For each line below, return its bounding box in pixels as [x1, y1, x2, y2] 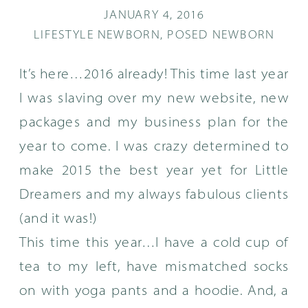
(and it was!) [19, 211, 98, 226]
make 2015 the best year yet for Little [19, 163, 289, 178]
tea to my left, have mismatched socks [19, 259, 289, 274]
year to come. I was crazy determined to [19, 139, 289, 154]
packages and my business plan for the [19, 115, 289, 130]
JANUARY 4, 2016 [103, 9, 205, 21]
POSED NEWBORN [167, 30, 275, 42]
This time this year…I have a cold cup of [19, 235, 289, 250]
